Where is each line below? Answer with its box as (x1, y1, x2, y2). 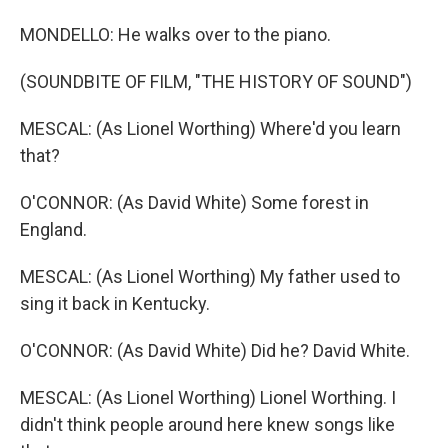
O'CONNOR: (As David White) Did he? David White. (20, 340, 410, 361)
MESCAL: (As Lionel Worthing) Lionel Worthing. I (20, 387, 396, 408)
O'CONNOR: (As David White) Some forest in (20, 192, 369, 213)
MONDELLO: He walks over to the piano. (20, 24, 331, 45)
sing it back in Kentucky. (20, 293, 210, 314)
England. (20, 219, 87, 240)
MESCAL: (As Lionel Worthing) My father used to (20, 266, 400, 287)
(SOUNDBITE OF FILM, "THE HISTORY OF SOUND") (20, 71, 412, 92)
